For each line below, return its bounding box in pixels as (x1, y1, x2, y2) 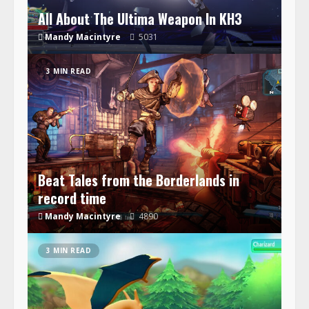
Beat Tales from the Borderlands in (38, 169, 239, 190)
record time (38, 187, 106, 208)
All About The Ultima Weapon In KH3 (38, 8, 242, 29)
